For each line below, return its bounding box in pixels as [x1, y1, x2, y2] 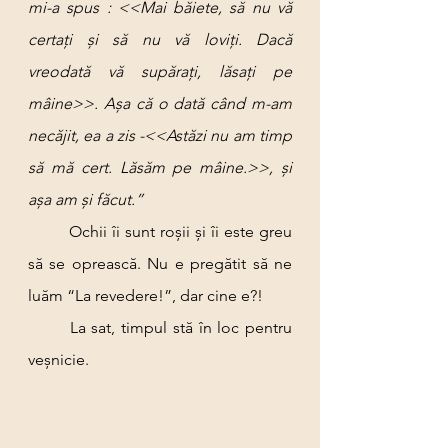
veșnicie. [28, 350, 89, 369]
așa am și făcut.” [28, 190, 143, 209]
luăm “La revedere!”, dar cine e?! [28, 286, 263, 305]
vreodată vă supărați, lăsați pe [28, 62, 292, 81]
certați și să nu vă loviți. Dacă [28, 30, 292, 49]
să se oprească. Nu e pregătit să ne [28, 254, 292, 273]
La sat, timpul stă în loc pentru [28, 318, 70, 337]
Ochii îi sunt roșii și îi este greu [28, 222, 69, 241]
